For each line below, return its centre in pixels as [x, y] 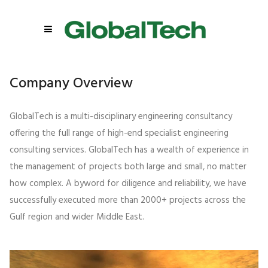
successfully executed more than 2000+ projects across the [128, 200]
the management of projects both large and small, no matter [128, 167]
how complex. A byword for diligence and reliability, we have [128, 184]
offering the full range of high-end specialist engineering [119, 133]
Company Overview [71, 84]
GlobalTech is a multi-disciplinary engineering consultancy [121, 117]
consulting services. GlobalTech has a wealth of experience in [129, 150]
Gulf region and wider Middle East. [77, 217]
